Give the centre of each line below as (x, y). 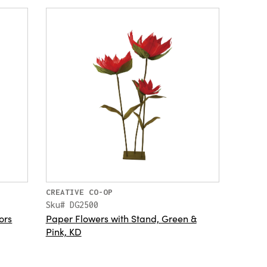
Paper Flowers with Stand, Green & (121, 218)
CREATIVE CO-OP (79, 192)
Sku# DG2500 (72, 204)
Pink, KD (63, 231)
